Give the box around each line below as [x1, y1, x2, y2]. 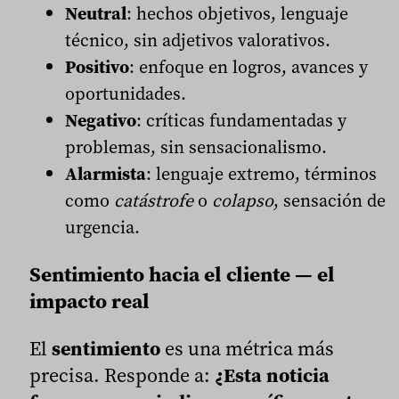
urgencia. [65, 214, 140, 240]
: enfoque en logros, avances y [129, 53, 368, 79]
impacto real [29, 286, 150, 315]
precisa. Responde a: [29, 362, 215, 389]
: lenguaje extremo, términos [146, 160, 377, 186]
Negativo [65, 107, 136, 133]
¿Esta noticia [215, 362, 330, 389]
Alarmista [65, 160, 146, 186]
